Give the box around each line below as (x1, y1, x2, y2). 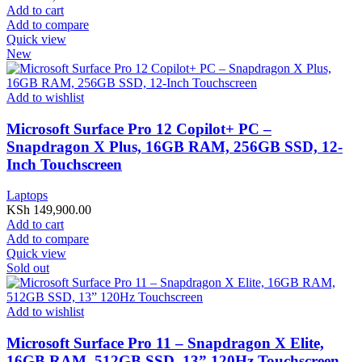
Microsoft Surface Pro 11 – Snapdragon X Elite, (6, 335, 324, 352)
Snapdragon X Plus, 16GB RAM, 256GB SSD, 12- (6, 137, 343, 155)
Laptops (6, 188, 48, 203)
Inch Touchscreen (6, 155, 122, 173)
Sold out (6, 261, 49, 276)
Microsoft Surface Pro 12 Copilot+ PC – (6, 120, 271, 137)
